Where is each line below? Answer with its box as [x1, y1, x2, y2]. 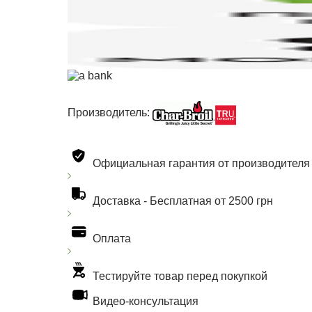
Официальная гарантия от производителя [93, 157, 311, 170]
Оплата [93, 233, 132, 245]
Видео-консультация [93, 295, 199, 308]
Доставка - [93, 195, 150, 208]
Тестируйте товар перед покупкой [93, 270, 268, 283]
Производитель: [68, 107, 153, 119]
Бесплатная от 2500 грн [150, 195, 274, 208]
